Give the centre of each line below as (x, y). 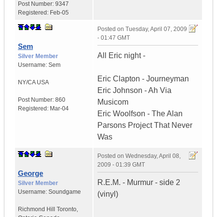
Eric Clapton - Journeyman (143, 79)
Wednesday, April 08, (153, 156)
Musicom (113, 102)
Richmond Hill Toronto (47, 209)
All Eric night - (121, 56)
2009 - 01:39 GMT (121, 165)
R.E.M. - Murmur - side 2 (139, 183)
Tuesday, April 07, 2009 (156, 29)
